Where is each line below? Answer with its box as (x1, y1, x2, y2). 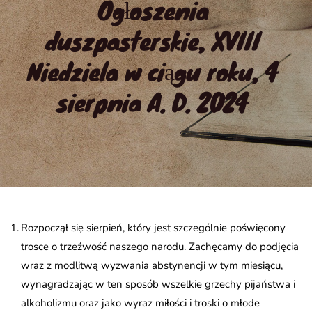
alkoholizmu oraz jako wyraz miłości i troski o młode (21, 296, 260, 311)
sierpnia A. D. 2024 (56, 83, 249, 120)
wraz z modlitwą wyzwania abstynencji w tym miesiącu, (21, 258, 283, 273)
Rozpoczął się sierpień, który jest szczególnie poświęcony (21, 221, 286, 235)
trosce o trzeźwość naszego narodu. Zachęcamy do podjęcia (21, 240, 299, 254)
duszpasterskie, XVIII (45, 22, 260, 59)
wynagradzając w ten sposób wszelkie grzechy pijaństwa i (21, 277, 295, 292)
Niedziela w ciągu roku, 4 (26, 52, 279, 90)
